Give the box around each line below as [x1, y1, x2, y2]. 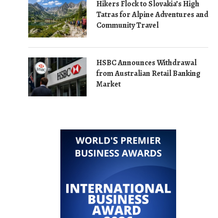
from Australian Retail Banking [96, 68, 200, 79]
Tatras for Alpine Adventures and [96, 9, 208, 20]
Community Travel [96, 20, 159, 31]
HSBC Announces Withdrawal [96, 57, 197, 68]
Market [96, 79, 121, 90]
